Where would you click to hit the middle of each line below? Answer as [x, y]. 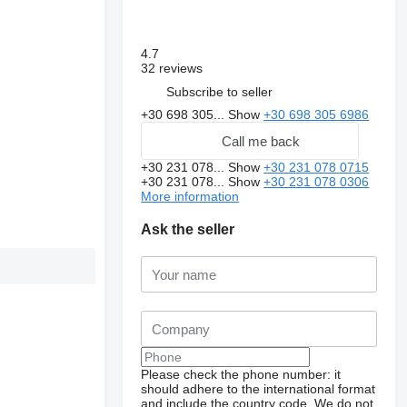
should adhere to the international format [258, 389]
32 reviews [172, 68]
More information [190, 196]
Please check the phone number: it [241, 374]
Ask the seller [188, 229]
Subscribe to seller [220, 91]
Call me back [261, 141]
